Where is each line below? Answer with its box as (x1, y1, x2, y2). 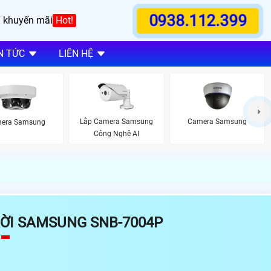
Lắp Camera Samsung (79, 117, 153, 126)
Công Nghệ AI (93, 129, 139, 139)
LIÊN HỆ (58, 48, 93, 60)
